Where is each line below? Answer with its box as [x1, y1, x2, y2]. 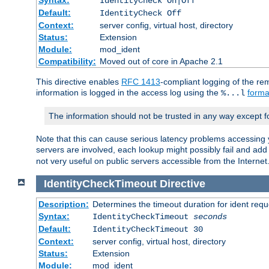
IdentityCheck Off [99, 8, 181, 18]
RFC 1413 [121, 76, 160, 86]
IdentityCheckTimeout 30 [92, 225, 203, 235]
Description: [38, 199, 89, 210]
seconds [193, 212, 227, 222]
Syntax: [38, 211, 70, 222]
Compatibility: [38, 56, 96, 66]
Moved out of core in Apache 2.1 [99, 56, 223, 66]
